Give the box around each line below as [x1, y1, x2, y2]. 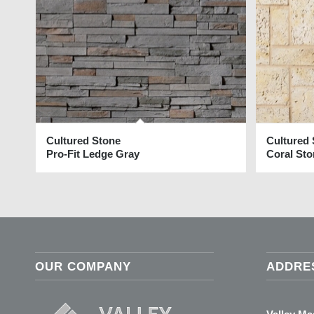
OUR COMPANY [35, 259, 131, 273]
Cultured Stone [46, 135, 121, 147]
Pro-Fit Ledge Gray [46, 148, 139, 161]
